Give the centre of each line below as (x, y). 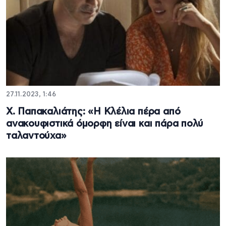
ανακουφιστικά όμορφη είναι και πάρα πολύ (105, 124)
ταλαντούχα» (36, 136)
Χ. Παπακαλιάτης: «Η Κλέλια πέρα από (93, 112)
